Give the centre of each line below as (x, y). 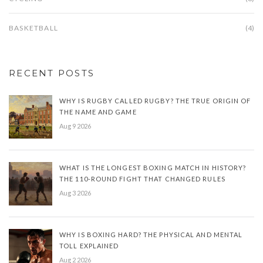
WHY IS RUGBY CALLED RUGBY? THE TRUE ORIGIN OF (155, 101)
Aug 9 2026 (75, 126)
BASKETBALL (33, 28)
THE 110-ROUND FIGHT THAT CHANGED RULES (142, 179)
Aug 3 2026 (75, 193)
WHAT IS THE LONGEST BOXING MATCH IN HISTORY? (153, 168)
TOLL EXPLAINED (89, 246)
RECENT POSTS (52, 73)
